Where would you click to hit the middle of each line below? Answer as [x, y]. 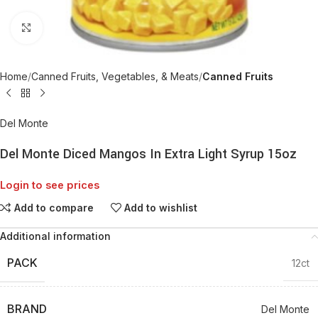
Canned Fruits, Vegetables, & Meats [115, 76]
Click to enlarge [77, 28]
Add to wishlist [161, 207]
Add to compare [54, 207]
